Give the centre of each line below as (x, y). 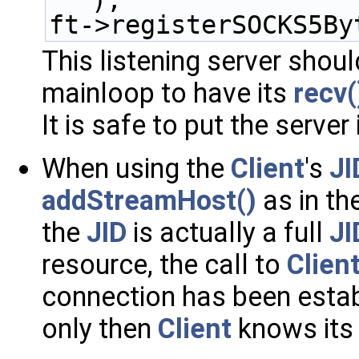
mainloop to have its (167, 93)
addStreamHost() (149, 201)
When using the (136, 169)
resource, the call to (164, 265)
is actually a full (228, 233)
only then (100, 329)
